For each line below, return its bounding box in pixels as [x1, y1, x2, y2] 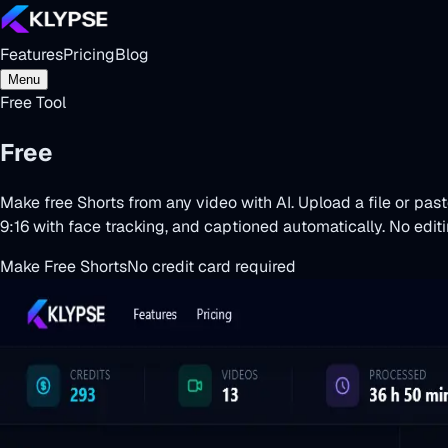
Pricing [63, 44, 115, 65]
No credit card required [127, 255, 296, 277]
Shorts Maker [58, 136, 218, 168]
